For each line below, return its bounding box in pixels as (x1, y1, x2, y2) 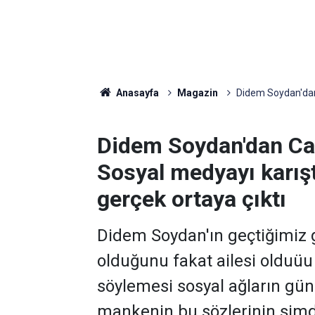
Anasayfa (113, 87, 159, 98)
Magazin (176, 87, 218, 98)
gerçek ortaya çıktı (97, 186, 286, 212)
